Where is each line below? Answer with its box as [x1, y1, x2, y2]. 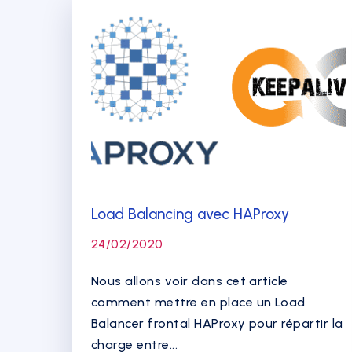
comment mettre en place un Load [91, 295, 306, 310]
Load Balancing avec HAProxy [91, 205, 289, 223]
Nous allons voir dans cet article [91, 273, 288, 288]
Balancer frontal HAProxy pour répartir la [91, 316, 343, 331]
